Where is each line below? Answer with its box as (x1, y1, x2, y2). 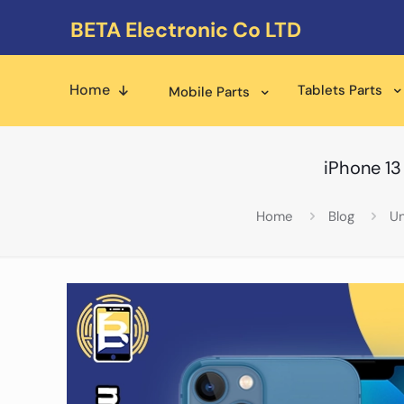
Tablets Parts (298, 81, 382, 99)
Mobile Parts (169, 83, 250, 101)
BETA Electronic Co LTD (70, 16, 301, 43)
